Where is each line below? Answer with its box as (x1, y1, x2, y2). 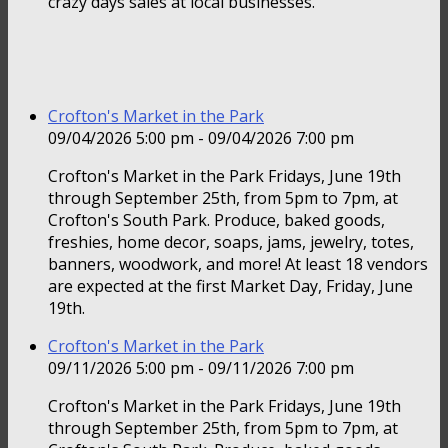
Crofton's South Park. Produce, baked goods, (48, 209, 385, 232)
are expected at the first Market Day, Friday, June (48, 275, 413, 298)
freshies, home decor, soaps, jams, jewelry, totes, (48, 231, 414, 254)
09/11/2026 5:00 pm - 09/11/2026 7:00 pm (48, 357, 354, 380)
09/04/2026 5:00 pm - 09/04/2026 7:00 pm (48, 127, 354, 150)
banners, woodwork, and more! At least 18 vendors (48, 253, 428, 276)
